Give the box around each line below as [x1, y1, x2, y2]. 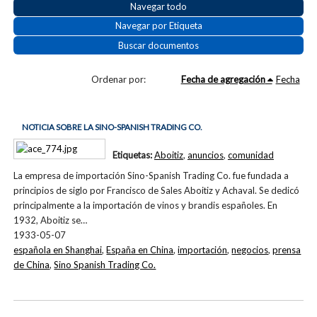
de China [13, 259, 50, 271]
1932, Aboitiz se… [13, 214, 88, 226]
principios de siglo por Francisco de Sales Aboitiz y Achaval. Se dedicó [13, 185, 300, 197]
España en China [106, 244, 174, 256]
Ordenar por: [91, 74, 146, 86]
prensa [272, 244, 301, 256]
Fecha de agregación [180, 74, 265, 86]
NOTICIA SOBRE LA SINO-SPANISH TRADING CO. [21, 122, 202, 132]
